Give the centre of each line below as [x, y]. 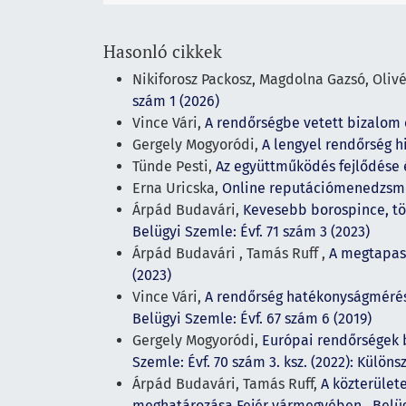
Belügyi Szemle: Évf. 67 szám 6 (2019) [252, 319]
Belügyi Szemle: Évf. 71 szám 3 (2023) [251, 232]
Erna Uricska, [177, 188]
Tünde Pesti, [174, 167]
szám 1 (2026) [176, 101]
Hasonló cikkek [163, 52]
